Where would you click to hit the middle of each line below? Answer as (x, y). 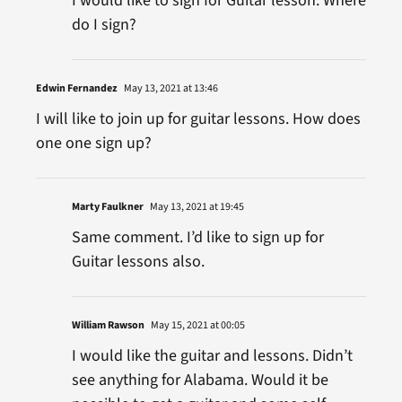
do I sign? (104, 24)
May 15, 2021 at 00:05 (197, 325)
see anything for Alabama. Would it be (200, 380)
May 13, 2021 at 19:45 (196, 206)
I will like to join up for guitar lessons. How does (198, 118)
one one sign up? (93, 143)
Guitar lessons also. (138, 261)
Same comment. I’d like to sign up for (197, 237)
